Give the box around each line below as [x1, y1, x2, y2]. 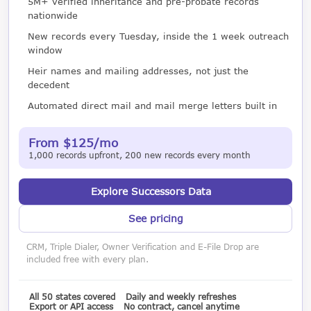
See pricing [128, 212, 183, 224]
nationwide [27, 9, 78, 21]
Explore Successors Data [90, 185, 211, 197]
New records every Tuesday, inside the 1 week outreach [27, 30, 289, 42]
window [27, 44, 62, 56]
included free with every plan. [26, 253, 149, 264]
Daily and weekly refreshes [126, 291, 236, 301]
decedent [27, 78, 69, 90]
